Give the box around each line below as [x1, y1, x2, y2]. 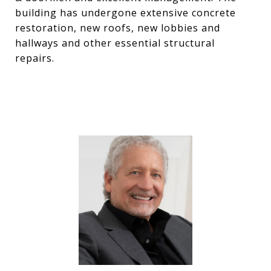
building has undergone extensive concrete [15, 6, 236, 19]
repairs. [15, 51, 54, 65]
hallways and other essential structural [15, 36, 215, 50]
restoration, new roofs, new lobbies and [15, 21, 220, 34]
